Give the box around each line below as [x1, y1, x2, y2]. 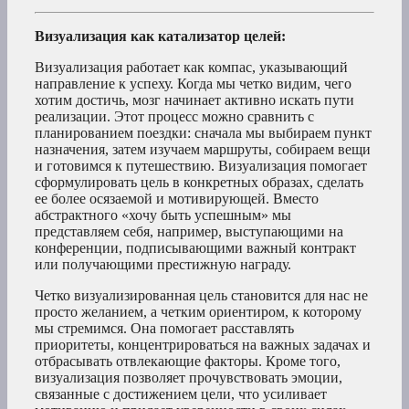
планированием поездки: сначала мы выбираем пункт [35, 125, 372, 142]
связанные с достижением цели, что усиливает [35, 386, 327, 403]
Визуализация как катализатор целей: [35, 28, 286, 45]
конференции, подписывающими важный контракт [35, 240, 356, 257]
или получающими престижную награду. [35, 257, 291, 273]
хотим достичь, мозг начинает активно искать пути [35, 92, 354, 109]
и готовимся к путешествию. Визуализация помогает [35, 158, 367, 174]
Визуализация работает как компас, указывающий [35, 59, 348, 76]
